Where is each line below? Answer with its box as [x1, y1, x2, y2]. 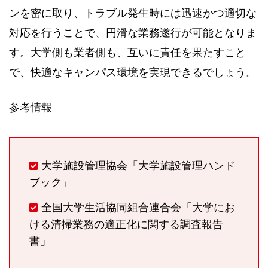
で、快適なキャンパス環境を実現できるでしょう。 [9, 66, 257, 78]
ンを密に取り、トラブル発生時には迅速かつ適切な [9, 7, 257, 19]
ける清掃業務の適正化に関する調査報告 [29, 218, 223, 231]
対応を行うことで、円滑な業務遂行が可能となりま [9, 27, 257, 39]
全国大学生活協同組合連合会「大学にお [41, 202, 236, 214]
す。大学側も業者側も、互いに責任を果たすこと [9, 47, 246, 59]
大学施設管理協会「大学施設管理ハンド [41, 160, 236, 172]
